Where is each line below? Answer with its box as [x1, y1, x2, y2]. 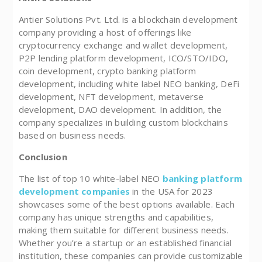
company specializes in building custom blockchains [18, 116, 228, 129]
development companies [18, 185, 130, 198]
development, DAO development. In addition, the [18, 104, 222, 116]
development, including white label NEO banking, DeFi [18, 78, 240, 90]
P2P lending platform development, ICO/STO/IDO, [18, 52, 228, 64]
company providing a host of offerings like [18, 26, 192, 39]
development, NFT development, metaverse [18, 91, 204, 103]
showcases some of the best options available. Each [18, 198, 235, 211]
